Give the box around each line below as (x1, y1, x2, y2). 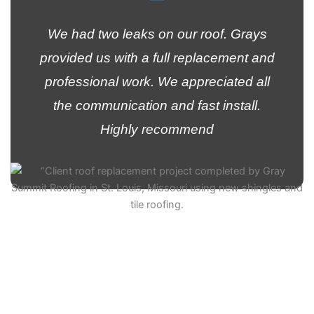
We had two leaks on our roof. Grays (47, 26, 267, 41)
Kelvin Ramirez (111, 225, 203, 240)
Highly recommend (100, 121, 214, 137)
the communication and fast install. (53, 97, 261, 113)
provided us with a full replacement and (39, 50, 275, 65)
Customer (134, 244, 180, 256)
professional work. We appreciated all (44, 74, 270, 89)
